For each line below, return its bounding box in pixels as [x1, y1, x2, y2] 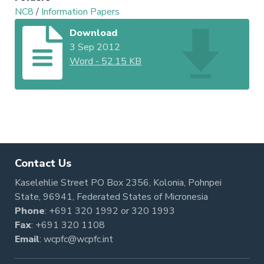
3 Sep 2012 [70, 41, 121, 54]
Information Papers [41, 5, 120, 18]
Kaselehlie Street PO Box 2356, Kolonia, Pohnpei [15, 176, 222, 189]
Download [70, 27, 118, 40]
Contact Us [15, 156, 71, 170]
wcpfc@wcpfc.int [44, 233, 113, 246]
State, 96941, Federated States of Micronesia [15, 190, 208, 203]
